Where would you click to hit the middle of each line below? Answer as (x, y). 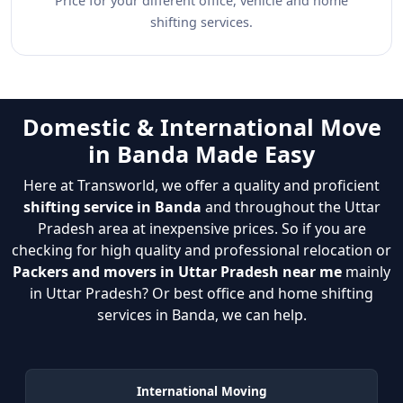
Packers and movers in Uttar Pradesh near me (177, 272)
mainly (366, 272)
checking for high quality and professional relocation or (201, 250)
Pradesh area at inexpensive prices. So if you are (201, 228)
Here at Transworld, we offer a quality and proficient (201, 185)
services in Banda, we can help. (201, 315)
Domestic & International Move (201, 127)
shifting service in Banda (112, 207)
